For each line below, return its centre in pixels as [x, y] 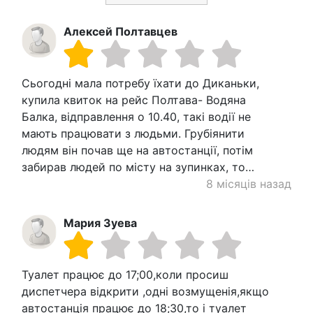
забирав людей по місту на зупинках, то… [138, 167]
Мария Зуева [100, 223]
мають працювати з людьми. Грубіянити [133, 134]
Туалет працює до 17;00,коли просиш [125, 275]
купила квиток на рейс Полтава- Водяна [134, 100]
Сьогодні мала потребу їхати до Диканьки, [140, 83]
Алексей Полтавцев [121, 32]
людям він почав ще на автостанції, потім [137, 151]
